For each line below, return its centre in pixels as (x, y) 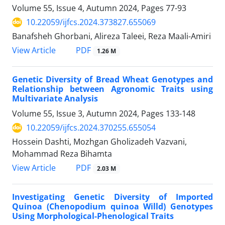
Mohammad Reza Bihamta (62, 154)
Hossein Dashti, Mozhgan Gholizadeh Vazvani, (99, 142)
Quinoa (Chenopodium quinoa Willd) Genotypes (113, 207)
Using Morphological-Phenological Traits (93, 216)
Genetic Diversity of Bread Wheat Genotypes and (113, 80)
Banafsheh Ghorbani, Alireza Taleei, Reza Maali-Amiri (111, 36)
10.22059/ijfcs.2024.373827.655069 (91, 22)
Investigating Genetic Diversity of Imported (113, 197)
